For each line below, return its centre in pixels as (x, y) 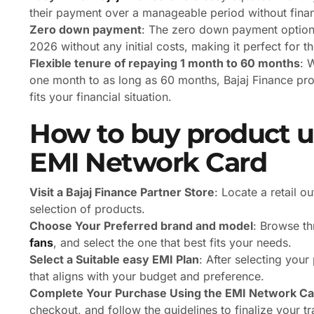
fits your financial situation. (101, 97)
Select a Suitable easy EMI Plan (114, 260)
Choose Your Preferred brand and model (141, 226)
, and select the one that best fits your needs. (172, 243)
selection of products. (87, 209)
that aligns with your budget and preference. (147, 277)
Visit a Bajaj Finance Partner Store (122, 192)
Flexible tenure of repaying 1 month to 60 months (165, 63)
